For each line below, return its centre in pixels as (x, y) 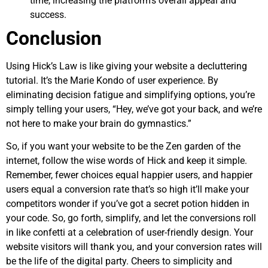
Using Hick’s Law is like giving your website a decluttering (127, 66)
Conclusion (54, 38)
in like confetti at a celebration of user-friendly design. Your (130, 233)
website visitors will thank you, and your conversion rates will (134, 247)
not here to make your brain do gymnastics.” (99, 123)
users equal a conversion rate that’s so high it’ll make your (127, 190)
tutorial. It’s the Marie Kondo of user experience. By (112, 80)
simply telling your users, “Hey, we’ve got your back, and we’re (134, 109)
